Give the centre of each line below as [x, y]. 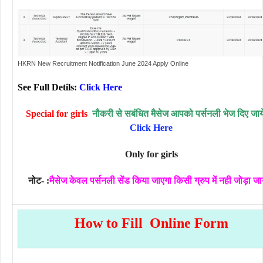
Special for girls [57, 113]
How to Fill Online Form [151, 223]
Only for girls [151, 154]
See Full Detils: [48, 87]
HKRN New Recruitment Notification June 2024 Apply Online [103, 63]
